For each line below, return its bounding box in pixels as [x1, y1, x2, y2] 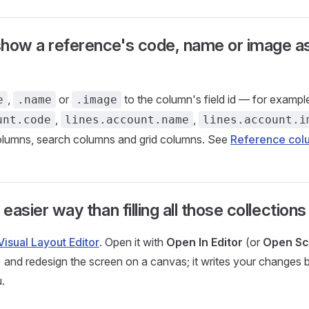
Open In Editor [166, 235, 243, 249]
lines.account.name [65, 113, 189, 126]
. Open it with [99, 235, 166, 249]
